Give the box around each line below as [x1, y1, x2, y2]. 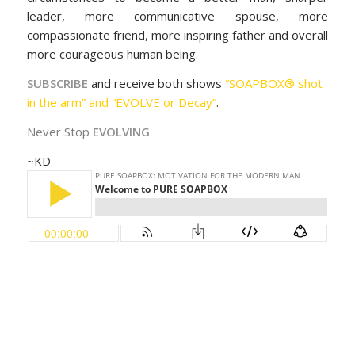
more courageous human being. [26, 46, 198, 63]
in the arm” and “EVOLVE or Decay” [26, 94, 216, 111]
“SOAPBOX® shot [224, 75, 323, 92]
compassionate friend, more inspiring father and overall [26, 27, 329, 44]
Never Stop [26, 123, 93, 139]
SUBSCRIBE [26, 75, 88, 92]
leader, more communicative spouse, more [26, 8, 329, 25]
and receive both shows [87, 75, 225, 92]
